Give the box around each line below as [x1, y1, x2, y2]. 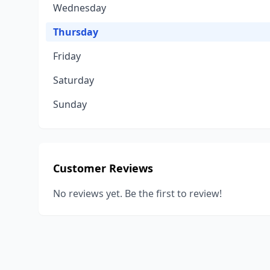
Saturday [53, 74, 94, 87]
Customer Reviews [53, 161, 153, 175]
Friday [53, 49, 81, 63]
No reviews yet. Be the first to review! [53, 187, 222, 200]
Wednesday [53, 1, 106, 14]
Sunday [53, 98, 87, 111]
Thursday [53, 25, 98, 39]
